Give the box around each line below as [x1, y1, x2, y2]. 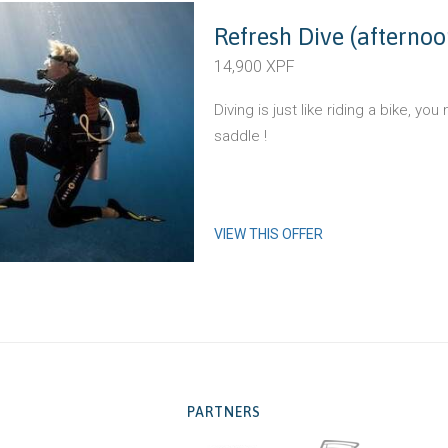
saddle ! [214, 127, 267, 145]
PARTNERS [187, 404, 261, 420]
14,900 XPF [214, 57, 295, 76]
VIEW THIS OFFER [214, 226, 323, 242]
